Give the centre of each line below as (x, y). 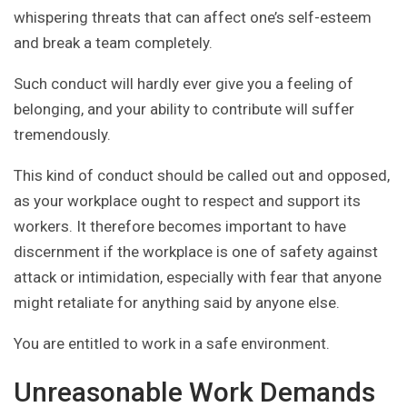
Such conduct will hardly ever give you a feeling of (184, 84)
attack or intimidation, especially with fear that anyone (198, 278)
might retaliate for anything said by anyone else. (177, 303)
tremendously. (62, 135)
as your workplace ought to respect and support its (187, 201)
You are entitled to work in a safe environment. (172, 344)
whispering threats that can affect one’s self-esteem (193, 18)
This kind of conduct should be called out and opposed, (202, 176)
